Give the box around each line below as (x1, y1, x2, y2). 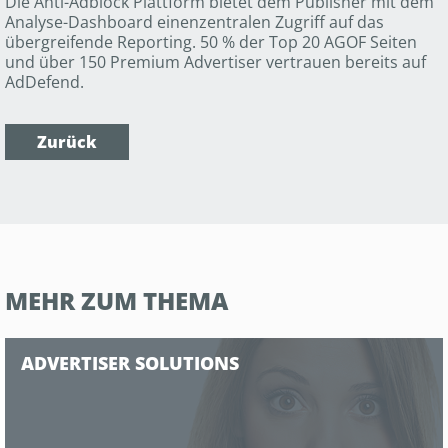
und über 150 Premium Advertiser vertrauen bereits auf (5, 51, 426, 74)
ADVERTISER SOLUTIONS (21, 351, 239, 376)
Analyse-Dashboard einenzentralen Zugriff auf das (5, 11, 384, 34)
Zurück (37, 131, 97, 154)
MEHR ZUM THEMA (5, 284, 228, 318)
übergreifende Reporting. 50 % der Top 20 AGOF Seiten (5, 31, 417, 54)
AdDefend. (5, 71, 84, 94)
